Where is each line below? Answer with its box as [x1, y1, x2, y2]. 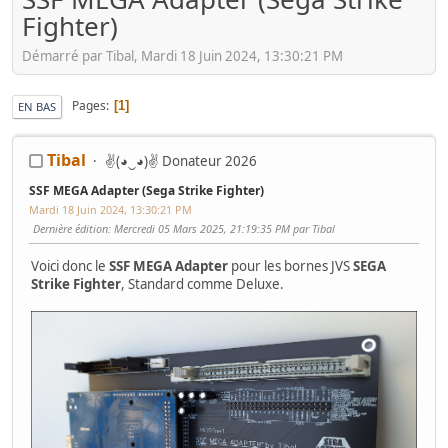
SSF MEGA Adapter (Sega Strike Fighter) [29, 181, 264, 199]
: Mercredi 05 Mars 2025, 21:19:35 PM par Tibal [108, 220, 335, 236]
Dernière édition [33, 220, 108, 236]
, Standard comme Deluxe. [121, 274, 284, 293]
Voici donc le [31, 256, 109, 275]
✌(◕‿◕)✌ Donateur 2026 [105, 151, 257, 170]
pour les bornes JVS [228, 256, 353, 275]
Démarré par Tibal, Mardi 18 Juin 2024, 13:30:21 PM [22, 46, 343, 65]
